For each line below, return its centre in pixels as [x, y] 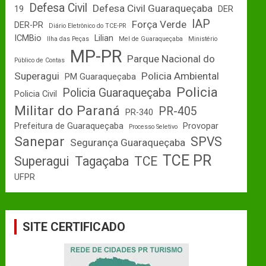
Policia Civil [36, 94]
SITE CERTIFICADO [74, 227]
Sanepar [40, 142]
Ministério [203, 39]
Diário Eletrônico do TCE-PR [88, 26]
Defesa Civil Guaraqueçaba [153, 8]
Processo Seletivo [153, 127]
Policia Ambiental [180, 76]
